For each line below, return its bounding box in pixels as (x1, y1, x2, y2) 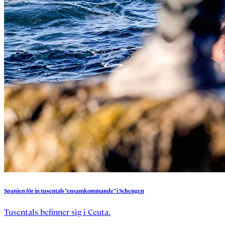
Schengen (119, 187, 144, 194)
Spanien (4, 187, 25, 194)
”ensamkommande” (65, 187, 116, 194)
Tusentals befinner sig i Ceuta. (4, 206, 110, 217)
